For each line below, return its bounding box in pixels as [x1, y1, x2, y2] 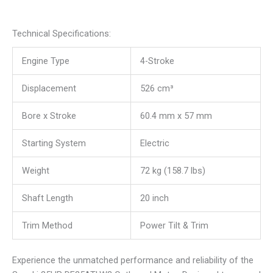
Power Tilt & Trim [140, 220, 208, 232]
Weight [21, 165, 49, 177]
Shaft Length [21, 193, 73, 204]
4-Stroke [140, 55, 174, 67]
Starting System [21, 138, 86, 149]
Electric [140, 138, 169, 149]
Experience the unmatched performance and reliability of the [12, 255, 253, 266]
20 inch [140, 193, 169, 204]
